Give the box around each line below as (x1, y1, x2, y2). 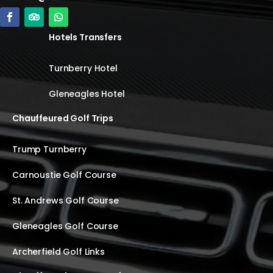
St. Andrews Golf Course (12, 194, 119, 207)
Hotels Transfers (49, 31, 122, 44)
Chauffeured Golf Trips (12, 112, 113, 125)
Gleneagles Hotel (49, 88, 125, 101)
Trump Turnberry (12, 143, 87, 156)
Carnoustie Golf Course (12, 169, 116, 182)
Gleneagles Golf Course (12, 220, 118, 233)
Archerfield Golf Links (12, 246, 105, 258)
